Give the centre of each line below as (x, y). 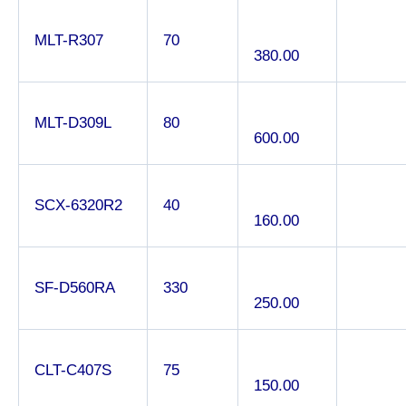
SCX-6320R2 (78, 205)
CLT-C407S (73, 370)
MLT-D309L (73, 122)
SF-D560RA (75, 287)
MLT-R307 (69, 40)
